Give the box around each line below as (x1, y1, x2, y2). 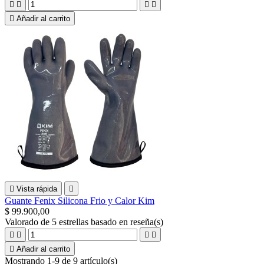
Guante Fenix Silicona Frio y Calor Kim (5, 195, 154, 206)
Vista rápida (16, 184, 57, 193)
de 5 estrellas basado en (41, 216, 130, 227)
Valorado (5, 216, 41, 227)
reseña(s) (130, 216, 163, 227)
